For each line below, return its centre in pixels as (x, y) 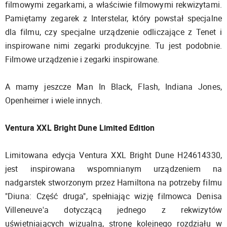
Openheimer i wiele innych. (54, 101)
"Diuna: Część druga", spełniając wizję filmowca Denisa (113, 196)
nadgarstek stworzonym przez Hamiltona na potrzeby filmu (113, 183)
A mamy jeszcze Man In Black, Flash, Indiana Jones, (113, 87)
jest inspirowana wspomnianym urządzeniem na (113, 169)
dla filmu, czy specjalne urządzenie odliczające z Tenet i (113, 32)
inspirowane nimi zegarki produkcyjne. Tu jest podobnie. (113, 46)
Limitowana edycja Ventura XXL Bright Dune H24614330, (113, 155)
